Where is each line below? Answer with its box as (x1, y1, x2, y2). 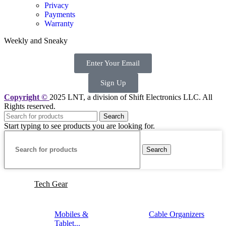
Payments (44, 10, 75, 19)
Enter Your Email (86, 59, 140, 67)
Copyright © (4, 92, 49, 101)
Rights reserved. (4, 101, 55, 110)
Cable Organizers (149, 209, 204, 218)
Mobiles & (54, 209, 88, 218)
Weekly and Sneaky (4, 36, 68, 45)
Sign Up (100, 78, 126, 87)
